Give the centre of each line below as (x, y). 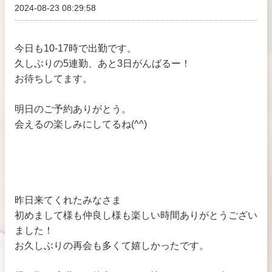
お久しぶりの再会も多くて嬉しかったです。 (112, 246)
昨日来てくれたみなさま (68, 200)
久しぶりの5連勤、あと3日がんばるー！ (103, 63)
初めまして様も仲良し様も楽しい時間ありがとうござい (136, 215)
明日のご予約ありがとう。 (73, 109)
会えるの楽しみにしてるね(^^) (81, 124)
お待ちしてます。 (53, 79)
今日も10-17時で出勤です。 (76, 48)
